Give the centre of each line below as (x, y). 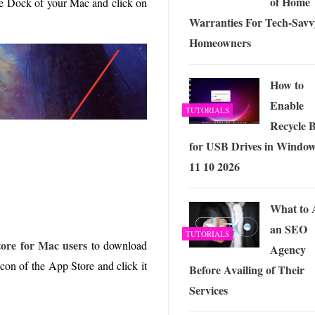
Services (208, 290)
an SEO (289, 229)
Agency (288, 249)
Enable (287, 105)
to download (117, 245)
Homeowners (220, 42)
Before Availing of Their (247, 269)
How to (287, 84)
